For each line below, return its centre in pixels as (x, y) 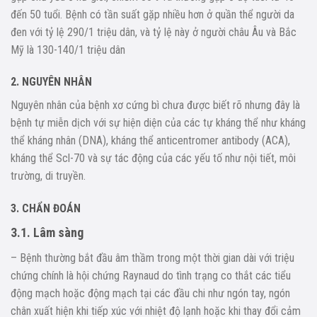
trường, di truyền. (48, 176)
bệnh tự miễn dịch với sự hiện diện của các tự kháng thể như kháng (158, 123)
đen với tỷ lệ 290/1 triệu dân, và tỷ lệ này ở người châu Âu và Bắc (154, 32)
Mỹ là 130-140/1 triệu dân (68, 50)
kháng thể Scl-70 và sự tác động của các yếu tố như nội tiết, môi (153, 158)
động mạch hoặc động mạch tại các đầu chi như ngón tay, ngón (150, 294)
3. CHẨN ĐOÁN (46, 209)
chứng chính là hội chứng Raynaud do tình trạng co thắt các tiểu (151, 276)
